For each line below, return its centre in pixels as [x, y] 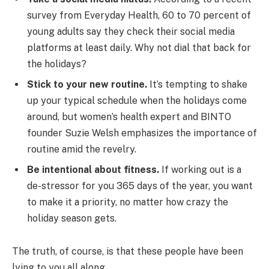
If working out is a [200, 169]
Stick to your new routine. [87, 84]
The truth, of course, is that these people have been [128, 252]
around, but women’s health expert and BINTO [129, 116]
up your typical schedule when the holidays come [137, 100]
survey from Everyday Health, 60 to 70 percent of [139, 15]
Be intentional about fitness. [93, 169]
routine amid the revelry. [82, 149]
